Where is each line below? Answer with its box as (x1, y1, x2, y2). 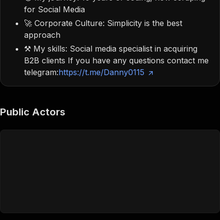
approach (24, 30, 60, 40)
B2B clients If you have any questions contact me (24, 55, 209, 65)
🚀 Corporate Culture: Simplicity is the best (24, 18, 182, 28)
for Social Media (24, 4, 85, 14)
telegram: (24, 67, 58, 77)
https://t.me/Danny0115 (58, 67, 144, 77)
